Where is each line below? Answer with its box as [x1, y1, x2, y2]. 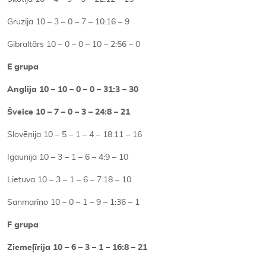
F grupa [7, 221, 39, 230]
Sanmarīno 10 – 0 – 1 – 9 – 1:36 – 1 [7, 198, 140, 207]
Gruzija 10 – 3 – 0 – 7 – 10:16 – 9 [7, 18, 129, 27]
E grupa [7, 63, 39, 72]
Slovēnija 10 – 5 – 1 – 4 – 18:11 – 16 [7, 131, 142, 140]
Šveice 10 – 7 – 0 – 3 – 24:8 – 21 [7, 108, 130, 117]
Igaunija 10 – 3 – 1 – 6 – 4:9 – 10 [7, 153, 128, 162]
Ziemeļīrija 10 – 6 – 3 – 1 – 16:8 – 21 [7, 243, 147, 252]
